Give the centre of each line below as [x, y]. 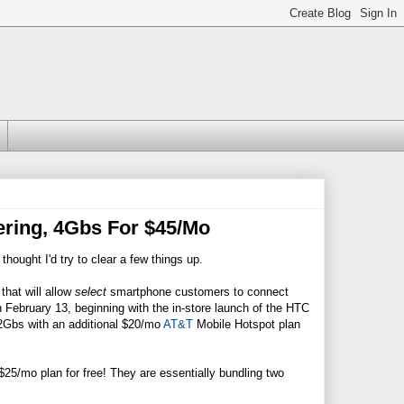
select [91, 291]
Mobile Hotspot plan [247, 324]
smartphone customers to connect [197, 291]
